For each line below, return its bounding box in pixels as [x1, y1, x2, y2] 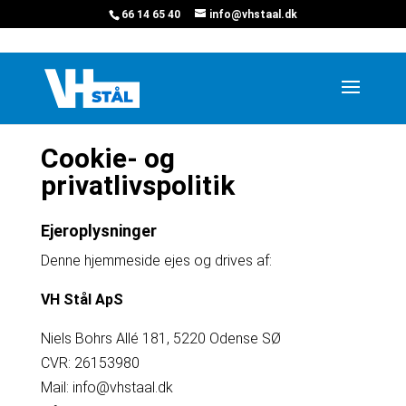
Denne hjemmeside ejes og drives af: [40, 252, 272, 269]
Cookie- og [40, 142, 175, 174]
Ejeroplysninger [40, 221, 157, 240]
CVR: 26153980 [40, 354, 140, 372]
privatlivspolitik [40, 169, 235, 201]
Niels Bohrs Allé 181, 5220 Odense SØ [40, 330, 281, 347]
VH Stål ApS [40, 291, 123, 308]
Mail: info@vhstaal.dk [40, 379, 173, 396]
